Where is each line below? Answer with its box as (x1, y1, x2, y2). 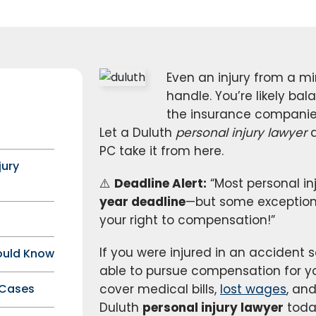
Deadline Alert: (114, 175, 207, 192)
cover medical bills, (99, 281, 220, 298)
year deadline (99, 193, 186, 210)
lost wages (220, 281, 286, 298)
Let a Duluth (99, 124, 176, 141)
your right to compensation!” (99, 212, 275, 229)
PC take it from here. (99, 142, 224, 159)
